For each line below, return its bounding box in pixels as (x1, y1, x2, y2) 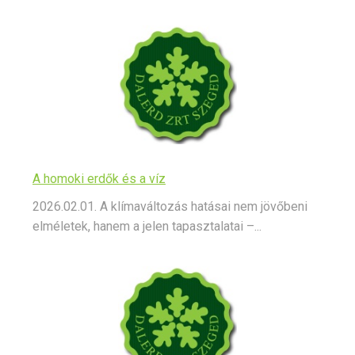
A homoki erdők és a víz (32, 171, 166, 187)
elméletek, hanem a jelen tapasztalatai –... (32, 219, 261, 235)
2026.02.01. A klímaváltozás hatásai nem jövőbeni (32, 199, 307, 215)
